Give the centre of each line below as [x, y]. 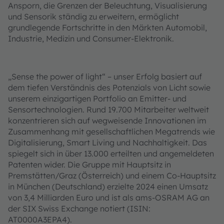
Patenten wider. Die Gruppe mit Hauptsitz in [89, 165]
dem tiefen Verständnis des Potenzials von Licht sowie [109, 88]
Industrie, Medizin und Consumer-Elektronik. [91, 39]
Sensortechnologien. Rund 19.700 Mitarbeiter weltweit [108, 110]
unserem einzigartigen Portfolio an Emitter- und [97, 99]
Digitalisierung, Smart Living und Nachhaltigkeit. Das [107, 143]
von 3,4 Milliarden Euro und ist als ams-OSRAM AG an [109, 198]
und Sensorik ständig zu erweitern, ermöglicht [93, 17]
